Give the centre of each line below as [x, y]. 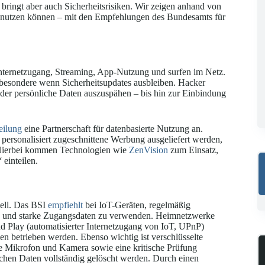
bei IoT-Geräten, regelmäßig [137, 205]
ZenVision [148, 150]
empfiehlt [65, 205]
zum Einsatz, [193, 150]
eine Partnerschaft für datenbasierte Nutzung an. [112, 129]
